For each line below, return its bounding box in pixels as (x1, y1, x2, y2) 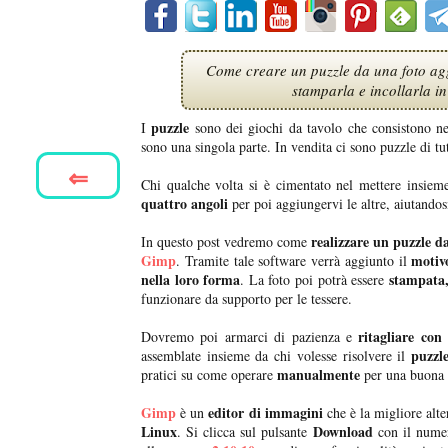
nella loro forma (141, 269, 241, 291)
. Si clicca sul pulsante (177, 422, 313, 442)
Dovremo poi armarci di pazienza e (141, 327, 359, 347)
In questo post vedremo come (141, 232, 311, 252)
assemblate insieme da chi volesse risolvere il (141, 346, 411, 366)
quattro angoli (141, 193, 228, 215)
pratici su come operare (141, 365, 273, 385)
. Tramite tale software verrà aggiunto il (176, 251, 412, 271)
